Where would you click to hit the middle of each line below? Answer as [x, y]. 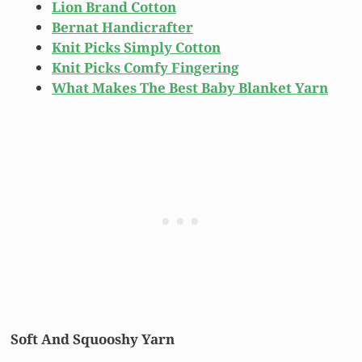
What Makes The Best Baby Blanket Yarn [190, 88]
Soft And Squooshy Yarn [93, 339]
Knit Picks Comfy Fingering [145, 68]
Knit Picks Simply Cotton [136, 48]
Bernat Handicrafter [122, 27]
